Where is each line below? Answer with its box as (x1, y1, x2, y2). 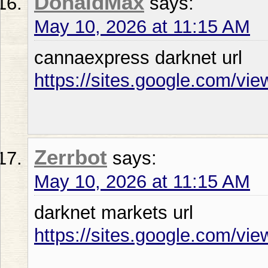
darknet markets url (34, 202, 193, 223)
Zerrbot (34, 145, 107, 169)
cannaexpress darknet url (34, 47, 242, 68)
